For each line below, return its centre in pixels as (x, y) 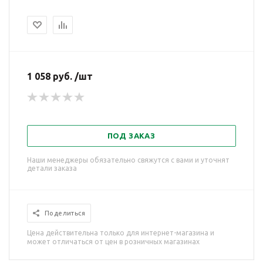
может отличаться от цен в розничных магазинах (113, 242)
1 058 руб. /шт (60, 76)
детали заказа (52, 168)
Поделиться (65, 213)
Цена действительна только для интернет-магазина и (121, 233)
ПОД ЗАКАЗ (131, 136)
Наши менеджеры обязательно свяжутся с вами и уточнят (128, 160)
